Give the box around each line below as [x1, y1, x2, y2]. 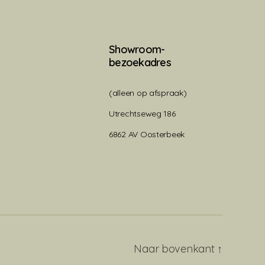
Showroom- [109, 43, 165, 57]
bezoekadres [109, 56, 171, 70]
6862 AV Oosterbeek [109, 129, 185, 140]
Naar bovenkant [134, 242, 218, 256]
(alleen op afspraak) [109, 88, 187, 99]
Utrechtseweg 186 [109, 108, 176, 119]
